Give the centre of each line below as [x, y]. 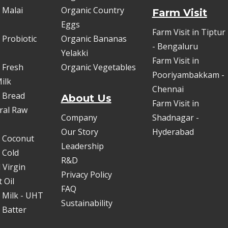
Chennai [168, 89]
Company [79, 118]
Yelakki [74, 53]
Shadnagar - [175, 118]
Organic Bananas [94, 39]
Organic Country [92, 10]
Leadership [82, 146]
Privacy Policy [86, 175]
